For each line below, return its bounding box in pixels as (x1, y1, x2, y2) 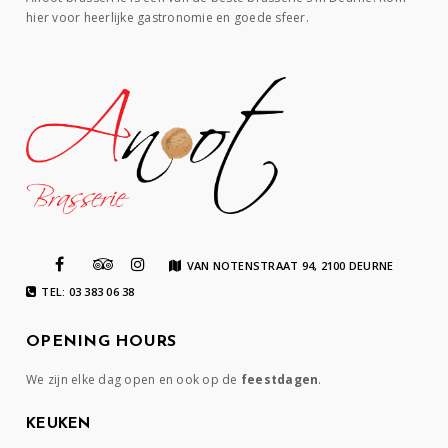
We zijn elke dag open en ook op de (26, 371, 241, 389)
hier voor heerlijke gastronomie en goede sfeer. (26, 9, 309, 26)
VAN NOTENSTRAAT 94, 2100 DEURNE (186, 258, 394, 274)
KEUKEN (26, 417, 91, 433)
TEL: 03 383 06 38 (41, 284, 135, 300)
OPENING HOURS (26, 334, 177, 351)
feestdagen (240, 371, 319, 389)
